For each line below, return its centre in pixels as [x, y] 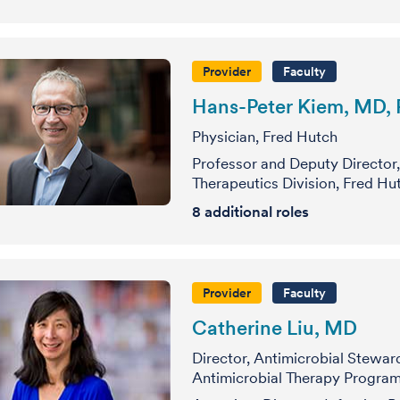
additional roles [255, 212]
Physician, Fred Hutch [265, 137]
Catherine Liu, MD [275, 328]
